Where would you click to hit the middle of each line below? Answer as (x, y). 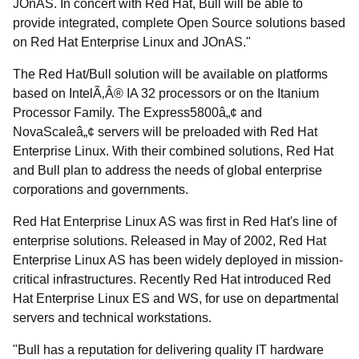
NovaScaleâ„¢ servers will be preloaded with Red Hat (165, 132)
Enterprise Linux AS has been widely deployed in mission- (178, 260)
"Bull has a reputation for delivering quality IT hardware (168, 350)
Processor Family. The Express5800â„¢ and (137, 113)
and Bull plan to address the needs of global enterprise (167, 170)
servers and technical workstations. (112, 318)
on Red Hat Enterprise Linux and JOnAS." (132, 42)
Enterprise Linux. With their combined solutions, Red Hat (173, 151)
